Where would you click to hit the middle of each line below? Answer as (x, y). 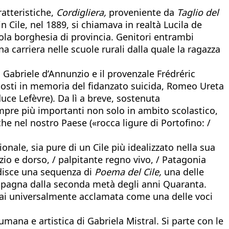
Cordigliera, (81, 12)
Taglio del (198, 12)
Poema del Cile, (128, 171)
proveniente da (142, 12)
